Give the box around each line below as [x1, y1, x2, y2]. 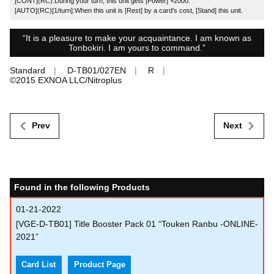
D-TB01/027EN [67, 65, 126, 76]
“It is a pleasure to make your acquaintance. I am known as [23, 33, 251, 43]
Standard [10, 65, 45, 76]
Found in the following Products [14, 182, 150, 192]
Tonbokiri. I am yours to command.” [68, 43, 206, 53]
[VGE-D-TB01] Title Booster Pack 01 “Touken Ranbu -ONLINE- [16, 219, 258, 229]
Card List [21, 261, 56, 270]
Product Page [73, 261, 125, 270]
